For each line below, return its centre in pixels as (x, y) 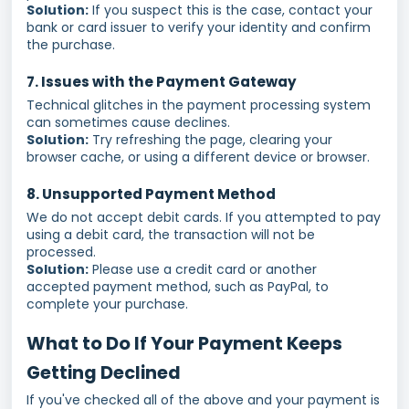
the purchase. (71, 45)
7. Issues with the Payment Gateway (162, 82)
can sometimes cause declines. (130, 122)
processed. (63, 252)
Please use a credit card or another (203, 269)
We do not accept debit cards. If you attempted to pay (204, 217)
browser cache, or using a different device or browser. (198, 157)
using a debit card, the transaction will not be (171, 235)
